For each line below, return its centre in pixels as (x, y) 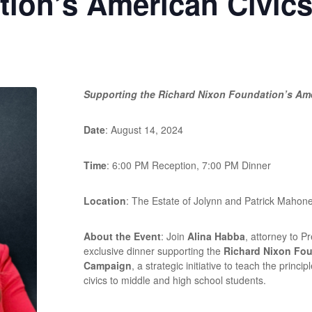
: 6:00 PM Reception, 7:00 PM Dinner (189, 165)
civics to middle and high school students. (175, 280)
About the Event (123, 236)
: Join (173, 236)
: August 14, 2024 (145, 129)
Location (105, 200)
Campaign (108, 265)
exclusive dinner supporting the (153, 250)
